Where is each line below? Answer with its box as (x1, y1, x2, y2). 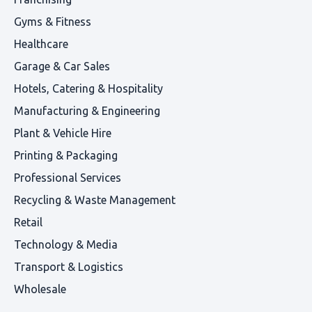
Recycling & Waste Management (14, 194, 175, 207)
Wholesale (14, 283, 66, 296)
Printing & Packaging (14, 149, 118, 162)
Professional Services (14, 171, 121, 185)
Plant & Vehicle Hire (14, 127, 111, 140)
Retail (14, 216, 42, 229)
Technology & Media (14, 238, 118, 251)
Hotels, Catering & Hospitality (14, 82, 163, 95)
